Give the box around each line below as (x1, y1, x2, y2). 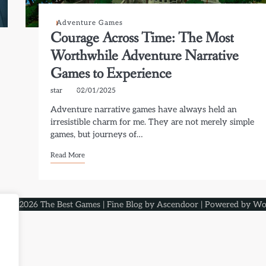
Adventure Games (56, 18, 123, 27)
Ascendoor (156, 199, 198, 210)
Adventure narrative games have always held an (50, 104, 237, 115)
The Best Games (40, 199, 100, 210)
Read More (50, 151, 85, 159)
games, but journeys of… (50, 129, 143, 140)
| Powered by (198, 199, 253, 210)
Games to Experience (50, 64, 172, 84)
